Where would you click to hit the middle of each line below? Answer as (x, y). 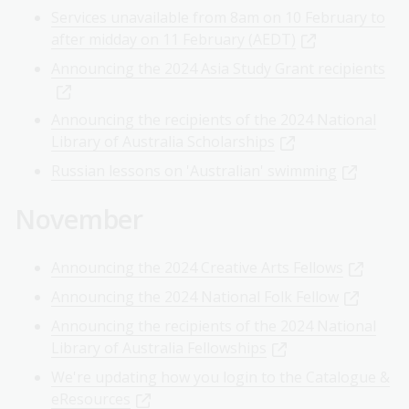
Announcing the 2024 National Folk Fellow (195, 297)
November (79, 219)
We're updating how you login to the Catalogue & (220, 378)
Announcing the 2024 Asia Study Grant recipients (218, 69)
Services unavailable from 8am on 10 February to (218, 18)
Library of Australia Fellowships (159, 348)
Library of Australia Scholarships (163, 142)
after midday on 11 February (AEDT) (173, 40)
